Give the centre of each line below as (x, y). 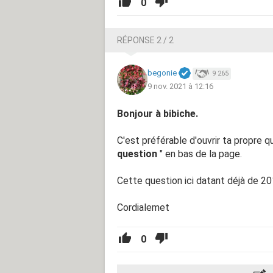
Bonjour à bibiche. (158, 113)
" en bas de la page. (201, 154)
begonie (162, 73)
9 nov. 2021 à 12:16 (180, 86)
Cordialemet (143, 207)
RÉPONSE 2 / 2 (145, 40)
